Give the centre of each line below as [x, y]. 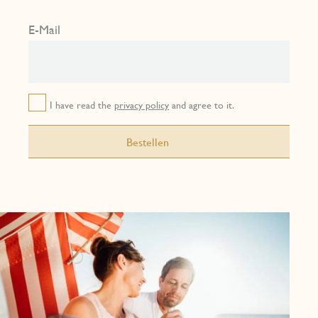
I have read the [82, 104]
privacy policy [142, 104]
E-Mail [44, 30]
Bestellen [147, 141]
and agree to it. [202, 104]
